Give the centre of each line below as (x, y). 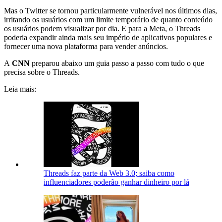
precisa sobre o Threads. (42, 72)
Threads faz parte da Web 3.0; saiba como (109, 173)
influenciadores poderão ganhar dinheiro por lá (116, 182)
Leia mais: (20, 89)
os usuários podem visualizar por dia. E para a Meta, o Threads (102, 28)
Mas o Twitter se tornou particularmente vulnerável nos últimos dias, (111, 10)
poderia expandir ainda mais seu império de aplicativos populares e (108, 37)
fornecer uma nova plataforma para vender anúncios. (86, 46)
